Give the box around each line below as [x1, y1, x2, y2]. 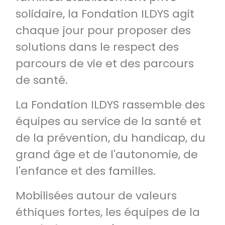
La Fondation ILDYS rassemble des [16, 97, 205, 113]
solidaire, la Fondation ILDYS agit [16, 6, 194, 22]
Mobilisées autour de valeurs [16, 188, 177, 203]
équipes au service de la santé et [16, 114, 201, 129]
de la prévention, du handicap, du [16, 130, 205, 146]
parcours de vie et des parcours [16, 56, 194, 71]
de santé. [16, 72, 68, 88]
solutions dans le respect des [16, 39, 179, 55]
